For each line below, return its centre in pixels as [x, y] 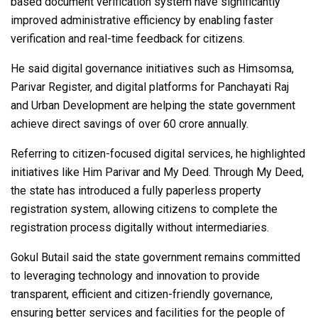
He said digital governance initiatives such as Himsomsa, [152, 68]
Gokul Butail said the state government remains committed [155, 257]
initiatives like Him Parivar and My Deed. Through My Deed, [157, 172]
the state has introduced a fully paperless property [136, 190]
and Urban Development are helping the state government [153, 105]
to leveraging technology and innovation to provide [135, 275]
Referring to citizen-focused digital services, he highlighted [158, 153]
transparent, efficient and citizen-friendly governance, [142, 294]
